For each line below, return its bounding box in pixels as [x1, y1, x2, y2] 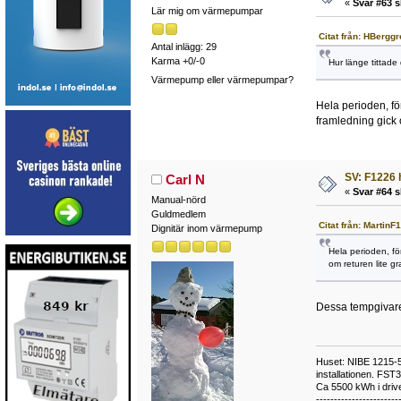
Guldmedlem [150, 208, 206, 219]
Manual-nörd [150, 193, 206, 205]
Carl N [166, 171, 206, 187]
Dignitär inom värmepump [150, 222, 262, 234]
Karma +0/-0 [150, 55, 205, 66]
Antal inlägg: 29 [150, 40, 217, 52]
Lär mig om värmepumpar [150, 4, 263, 16]
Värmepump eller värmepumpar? [150, 74, 294, 86]
